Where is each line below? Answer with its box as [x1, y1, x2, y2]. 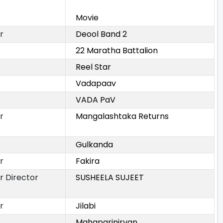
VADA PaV [76, 94, 115, 106]
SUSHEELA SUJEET [76, 172, 144, 184]
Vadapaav [76, 78, 116, 90]
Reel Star [76, 61, 111, 73]
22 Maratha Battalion [76, 45, 158, 57]
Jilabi [76, 200, 96, 212]
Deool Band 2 [76, 28, 127, 40]
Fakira [76, 155, 100, 167]
